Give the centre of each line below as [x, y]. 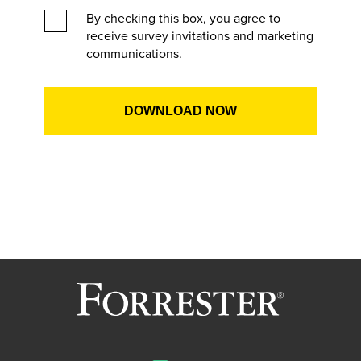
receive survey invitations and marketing [200, 35]
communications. [134, 53]
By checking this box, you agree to [183, 18]
